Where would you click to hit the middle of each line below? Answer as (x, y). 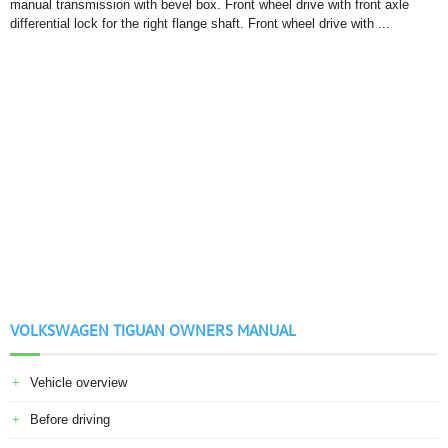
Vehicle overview (78, 382)
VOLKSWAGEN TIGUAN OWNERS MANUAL (153, 330)
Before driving (70, 419)
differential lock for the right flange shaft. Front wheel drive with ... (200, 23)
